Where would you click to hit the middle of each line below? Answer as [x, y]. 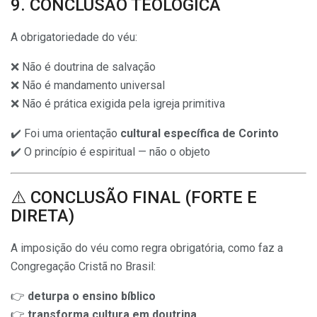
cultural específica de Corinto [200, 133]
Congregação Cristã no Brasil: [83, 266]
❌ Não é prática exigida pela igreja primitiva [118, 103]
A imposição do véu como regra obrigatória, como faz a [147, 248]
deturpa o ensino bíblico [92, 296]
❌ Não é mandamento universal [88, 85]
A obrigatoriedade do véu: [74, 37]
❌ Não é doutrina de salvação [83, 67]
